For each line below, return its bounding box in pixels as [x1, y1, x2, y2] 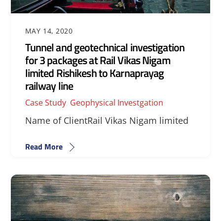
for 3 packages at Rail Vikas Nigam [25, 51, 170, 69]
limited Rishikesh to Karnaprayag [25, 64, 164, 81]
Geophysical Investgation [70, 97, 163, 108]
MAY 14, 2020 [25, 26, 73, 36]
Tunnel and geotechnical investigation [25, 38, 185, 56]
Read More [25, 140, 63, 152]
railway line [25, 77, 74, 94]
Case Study [25, 97, 66, 108]
